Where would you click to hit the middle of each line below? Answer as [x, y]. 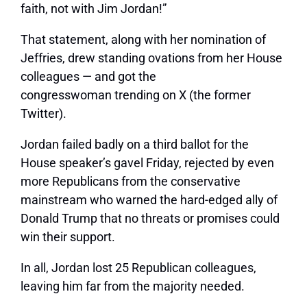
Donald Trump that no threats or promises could [150, 219]
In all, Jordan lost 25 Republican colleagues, [138, 268]
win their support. [68, 237]
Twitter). [44, 114]
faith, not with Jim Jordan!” [94, 9]
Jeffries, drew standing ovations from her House [151, 58]
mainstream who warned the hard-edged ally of [149, 200]
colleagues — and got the [88, 77]
